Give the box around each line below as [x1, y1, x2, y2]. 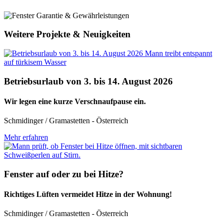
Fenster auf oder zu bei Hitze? [4, 168, 124, 179]
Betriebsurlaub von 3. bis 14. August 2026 [4, 76, 173, 86]
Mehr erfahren [4, 133, 48, 142]
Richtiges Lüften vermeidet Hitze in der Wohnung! [4, 190, 172, 199]
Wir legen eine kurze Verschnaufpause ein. [4, 97, 146, 106]
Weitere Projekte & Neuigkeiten [4, 29, 131, 40]
